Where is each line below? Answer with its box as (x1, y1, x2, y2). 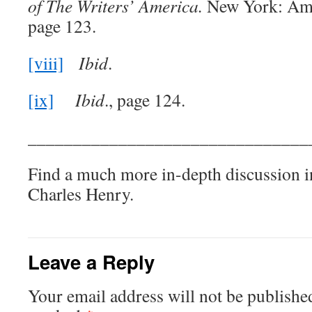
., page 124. (104, 88, 185, 111)
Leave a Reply (28, 248, 155, 275)
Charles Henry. (28, 182, 134, 205)
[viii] (28, 51, 64, 75)
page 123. (28, 14, 96, 38)
